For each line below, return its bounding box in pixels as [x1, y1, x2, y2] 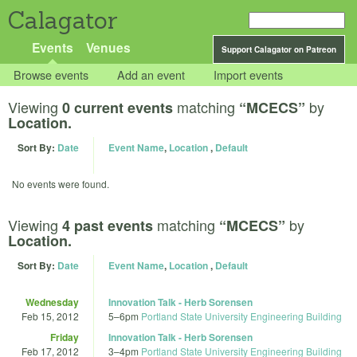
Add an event [117, 66, 186, 84]
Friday [50, 329, 79, 344]
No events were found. [12, 177, 109, 191]
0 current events [62, 97, 173, 119]
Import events [214, 66, 284, 84]
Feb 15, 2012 [22, 308, 79, 323]
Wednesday [25, 294, 79, 309]
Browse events [14, 66, 89, 84]
